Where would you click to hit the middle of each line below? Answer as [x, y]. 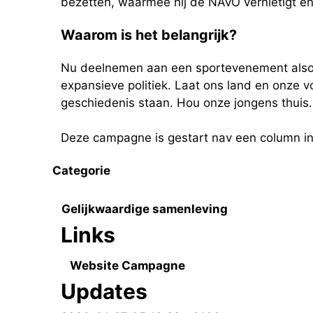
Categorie [81, 171]
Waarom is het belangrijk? [149, 35]
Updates [104, 291]
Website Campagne [128, 265]
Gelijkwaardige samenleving [145, 209]
